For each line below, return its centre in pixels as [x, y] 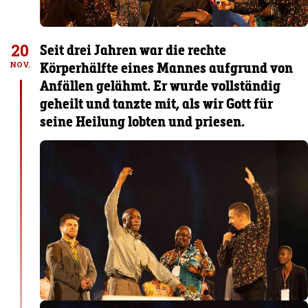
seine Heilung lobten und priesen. [143, 121]
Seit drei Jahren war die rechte [133, 50]
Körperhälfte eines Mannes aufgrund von [167, 68]
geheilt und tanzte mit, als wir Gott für [157, 103]
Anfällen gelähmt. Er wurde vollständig [161, 86]
